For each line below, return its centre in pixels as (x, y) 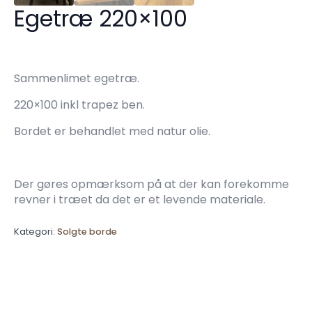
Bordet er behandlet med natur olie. (112, 132)
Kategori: (36, 232)
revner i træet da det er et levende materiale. (140, 200)
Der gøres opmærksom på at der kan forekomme (151, 185)
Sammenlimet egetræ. (77, 79)
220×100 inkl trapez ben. (79, 105)
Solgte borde (87, 232)
